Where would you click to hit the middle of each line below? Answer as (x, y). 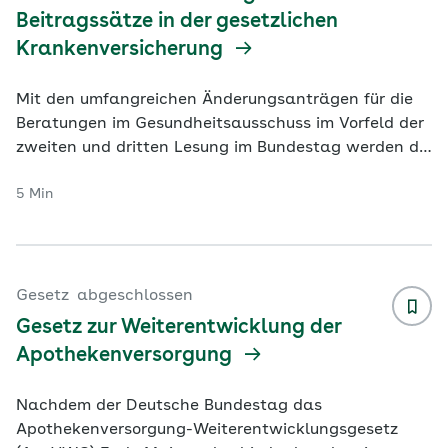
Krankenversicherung (122, 50)
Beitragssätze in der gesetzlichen (177, 22)
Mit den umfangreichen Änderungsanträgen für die (214, 100)
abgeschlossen (135, 296)
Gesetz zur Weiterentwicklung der (178, 328)
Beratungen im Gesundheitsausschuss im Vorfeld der (220, 124)
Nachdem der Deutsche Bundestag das (169, 406)
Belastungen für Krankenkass (131, 172)
